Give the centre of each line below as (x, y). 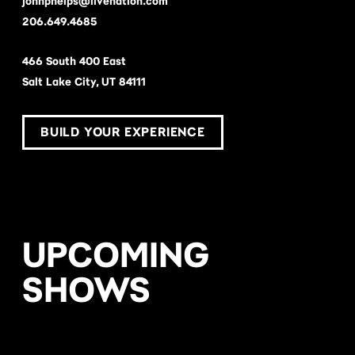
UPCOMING (116, 254)
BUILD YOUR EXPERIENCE (123, 132)
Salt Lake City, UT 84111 (84, 82)
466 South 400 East (74, 61)
